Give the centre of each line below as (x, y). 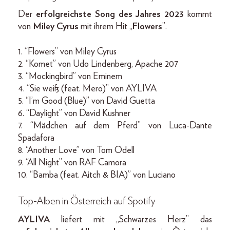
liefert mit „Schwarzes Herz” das (137, 219)
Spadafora (36, 138)
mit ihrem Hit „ (107, 26)
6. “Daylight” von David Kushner (74, 113)
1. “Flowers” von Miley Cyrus (67, 52)
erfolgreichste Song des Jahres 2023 (110, 14)
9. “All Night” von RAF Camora (72, 162)
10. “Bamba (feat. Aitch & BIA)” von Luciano (97, 175)
